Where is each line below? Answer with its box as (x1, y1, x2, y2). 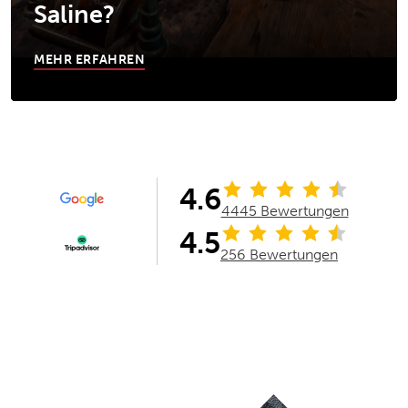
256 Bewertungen (220, 245, 338, 263)
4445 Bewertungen (220, 201, 349, 219)
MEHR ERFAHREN (34, 52, 146, 68)
